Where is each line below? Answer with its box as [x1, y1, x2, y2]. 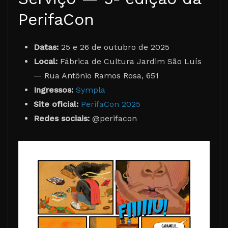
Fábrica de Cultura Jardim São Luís [58, 56, 202, 66]
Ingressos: [34, 84, 73, 95]
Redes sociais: [34, 113, 90, 123]
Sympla [76, 84, 105, 95]
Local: [34, 56, 58, 66]
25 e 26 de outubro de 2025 [59, 42, 169, 52]
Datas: [34, 42, 59, 52]
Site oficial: [34, 99, 78, 109]
